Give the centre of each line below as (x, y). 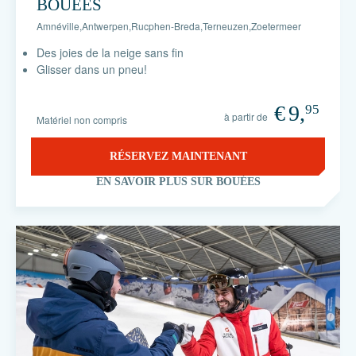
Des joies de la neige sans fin (110, 52)
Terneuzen (226, 26)
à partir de (246, 116)
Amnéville (58, 26)
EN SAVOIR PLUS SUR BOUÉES (178, 182)
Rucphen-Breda (166, 26)
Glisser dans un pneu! (92, 69)
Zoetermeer (276, 26)
